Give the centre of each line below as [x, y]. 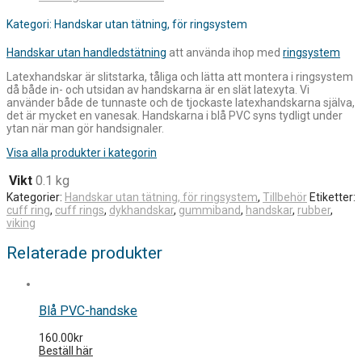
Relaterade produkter [84, 253]
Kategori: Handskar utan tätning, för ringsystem [127, 25]
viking [21, 223]
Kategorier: [36, 197]
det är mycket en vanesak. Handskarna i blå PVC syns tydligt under [175, 115]
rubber [314, 210]
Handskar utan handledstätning [86, 52]
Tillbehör [285, 197]
